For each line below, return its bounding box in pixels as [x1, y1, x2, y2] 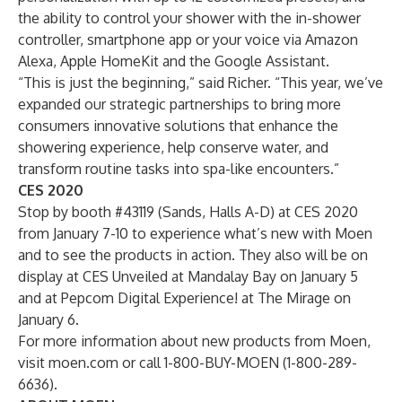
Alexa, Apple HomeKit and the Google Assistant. [18, 52, 329, 70]
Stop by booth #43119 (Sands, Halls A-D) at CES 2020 [18, 203, 358, 221]
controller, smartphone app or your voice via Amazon [18, 31, 358, 48]
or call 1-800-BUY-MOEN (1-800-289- [118, 354, 357, 371]
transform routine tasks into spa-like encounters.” [18, 160, 339, 178]
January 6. [18, 310, 79, 328]
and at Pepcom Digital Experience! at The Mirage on [18, 289, 351, 307]
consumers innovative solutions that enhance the [18, 117, 338, 135]
